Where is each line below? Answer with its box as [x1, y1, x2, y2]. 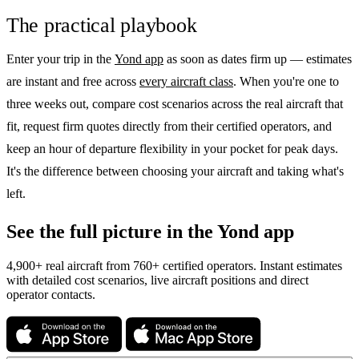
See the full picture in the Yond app [6, 221, 294, 243]
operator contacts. [6, 288, 95, 301]
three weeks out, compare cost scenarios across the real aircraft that [6, 97, 343, 111]
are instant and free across [6, 75, 139, 89]
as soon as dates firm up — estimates [163, 52, 352, 67]
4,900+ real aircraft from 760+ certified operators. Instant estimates [6, 259, 342, 272]
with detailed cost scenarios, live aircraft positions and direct [6, 273, 309, 287]
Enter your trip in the [6, 52, 115, 67]
